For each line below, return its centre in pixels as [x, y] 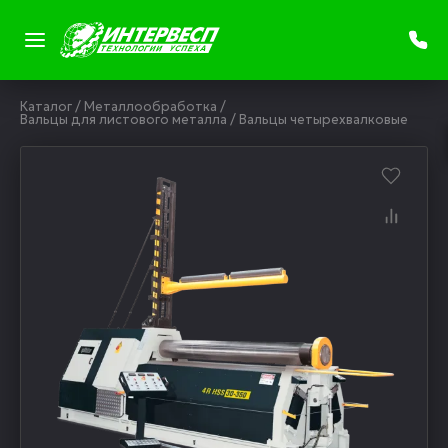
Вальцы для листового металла [123, 119]
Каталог [46, 106]
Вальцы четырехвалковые [323, 119]
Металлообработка [150, 106]
